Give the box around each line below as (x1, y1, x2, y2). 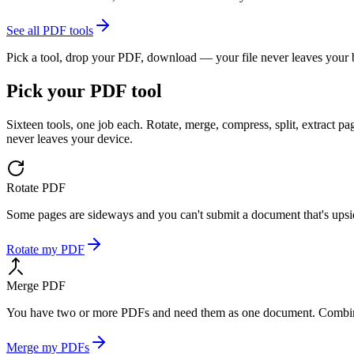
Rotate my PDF (6, 242, 85, 256)
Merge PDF (6, 278, 66, 292)
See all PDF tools (6, 23, 93, 37)
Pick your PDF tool (6, 80, 162, 101)
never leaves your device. (6, 131, 133, 145)
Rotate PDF (6, 180, 66, 194)
